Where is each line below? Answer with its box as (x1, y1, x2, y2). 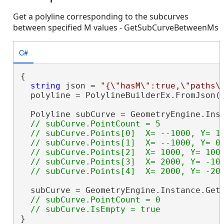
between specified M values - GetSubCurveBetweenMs (13, 22, 218, 33)
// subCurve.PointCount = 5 (30, 119, 160, 129)
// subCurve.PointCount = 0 (30, 195, 160, 205)
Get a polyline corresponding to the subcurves (13, 11, 188, 22)
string (30, 81, 60, 91)
